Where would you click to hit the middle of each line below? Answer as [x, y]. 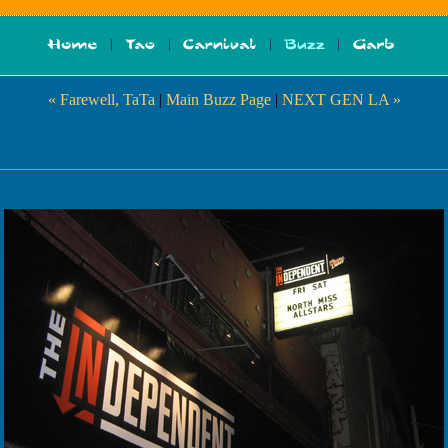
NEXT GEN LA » [341, 99]
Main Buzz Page [218, 99]
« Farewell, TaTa [101, 99]
